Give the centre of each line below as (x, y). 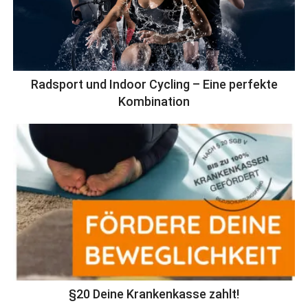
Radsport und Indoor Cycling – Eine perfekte (154, 85)
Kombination (154, 102)
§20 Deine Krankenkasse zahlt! (154, 294)
